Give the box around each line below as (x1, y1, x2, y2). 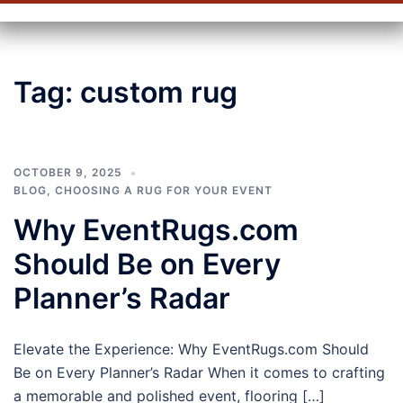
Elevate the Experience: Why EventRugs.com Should (13, 340, 369, 358)
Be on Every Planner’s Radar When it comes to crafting (13, 363, 385, 381)
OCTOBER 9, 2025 (13, 166, 122, 179)
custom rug (80, 75, 237, 110)
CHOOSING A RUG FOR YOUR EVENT (55, 184, 273, 197)
